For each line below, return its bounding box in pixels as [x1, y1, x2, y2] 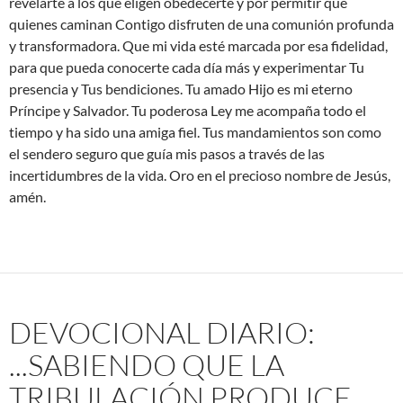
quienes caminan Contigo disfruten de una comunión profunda [9, 15, 394, 33]
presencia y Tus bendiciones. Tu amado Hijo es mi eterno [9, 80, 353, 98]
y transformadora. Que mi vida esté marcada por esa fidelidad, [9, 37, 388, 55]
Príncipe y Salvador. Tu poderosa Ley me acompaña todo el [9, 102, 366, 120]
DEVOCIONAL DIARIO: [9, 314, 315, 352]
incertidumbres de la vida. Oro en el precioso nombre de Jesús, [9, 166, 390, 184]
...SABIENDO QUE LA [9, 346, 284, 384]
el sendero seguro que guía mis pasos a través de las [9, 145, 325, 163]
